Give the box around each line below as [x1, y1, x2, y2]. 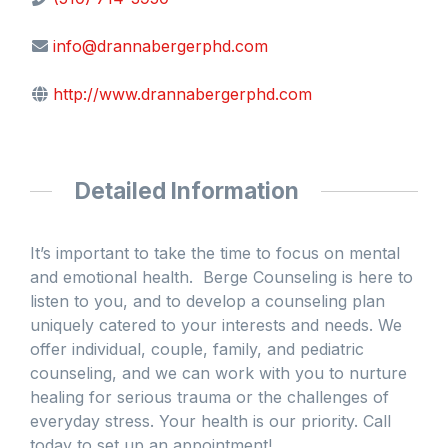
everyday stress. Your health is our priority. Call [30, 410, 391, 431]
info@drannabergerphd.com [53, 36, 269, 57]
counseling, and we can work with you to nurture [30, 362, 407, 383]
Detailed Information [74, 177, 299, 205]
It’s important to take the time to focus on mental [30, 242, 400, 263]
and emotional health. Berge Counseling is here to [30, 266, 413, 287]
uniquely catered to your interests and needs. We [30, 314, 402, 335]
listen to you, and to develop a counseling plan [30, 290, 385, 311]
